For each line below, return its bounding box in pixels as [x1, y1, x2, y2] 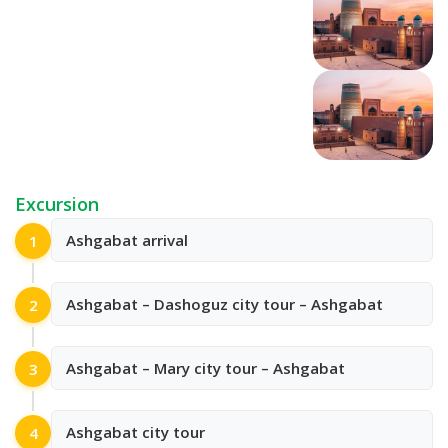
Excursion [15, 192, 99, 217]
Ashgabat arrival [66, 230, 188, 251]
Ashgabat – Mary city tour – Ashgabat [66, 358, 345, 379]
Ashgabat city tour [66, 422, 205, 443]
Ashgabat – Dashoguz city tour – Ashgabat [66, 294, 383, 315]
